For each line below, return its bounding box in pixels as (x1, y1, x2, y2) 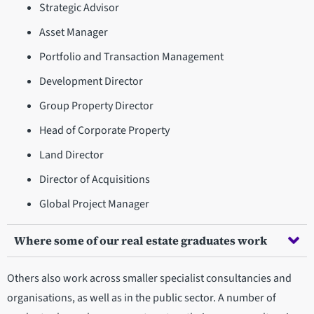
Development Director (39, 73, 143, 89)
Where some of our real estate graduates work (14, 232, 267, 248)
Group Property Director (39, 97, 153, 114)
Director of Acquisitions (39, 171, 150, 187)
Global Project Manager (39, 196, 149, 212)
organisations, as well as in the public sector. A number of (7, 289, 276, 306)
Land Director (39, 146, 104, 163)
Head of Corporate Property (39, 122, 170, 138)
